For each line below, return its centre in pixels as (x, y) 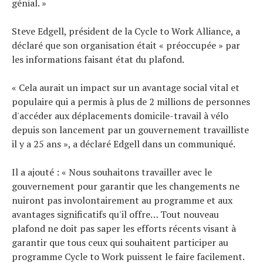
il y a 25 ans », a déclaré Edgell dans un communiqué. (124, 144)
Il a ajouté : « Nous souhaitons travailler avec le (112, 172)
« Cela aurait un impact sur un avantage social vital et (126, 87)
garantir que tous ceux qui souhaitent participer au (120, 242)
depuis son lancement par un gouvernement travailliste (130, 129)
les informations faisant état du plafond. (98, 59)
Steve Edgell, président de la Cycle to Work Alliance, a (126, 31)
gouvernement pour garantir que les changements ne (126, 186)
